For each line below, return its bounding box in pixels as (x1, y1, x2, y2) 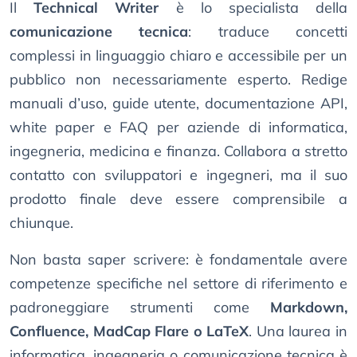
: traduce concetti (188, 22, 348, 41)
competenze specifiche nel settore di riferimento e (10, 274, 347, 293)
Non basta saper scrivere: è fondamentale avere (10, 250, 347, 269)
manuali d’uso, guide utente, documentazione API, (10, 94, 347, 113)
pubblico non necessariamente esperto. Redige (10, 70, 347, 89)
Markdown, (270, 298, 347, 317)
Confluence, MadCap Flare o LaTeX (10, 322, 249, 341)
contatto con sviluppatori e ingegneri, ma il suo (10, 166, 347, 185)
